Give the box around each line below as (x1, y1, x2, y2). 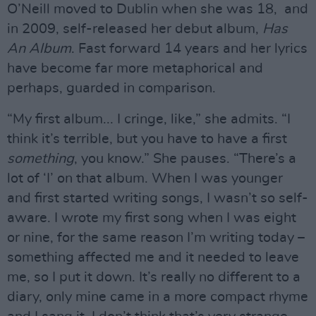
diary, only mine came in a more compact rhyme (7, 290, 308, 305)
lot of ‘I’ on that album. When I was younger (7, 171, 283, 186)
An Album (7, 42, 71, 56)
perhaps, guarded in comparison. (7, 81, 216, 96)
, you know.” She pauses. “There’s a (74, 152, 296, 166)
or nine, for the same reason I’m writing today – (7, 231, 305, 245)
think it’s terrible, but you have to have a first (7, 132, 287, 147)
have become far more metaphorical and (7, 61, 263, 76)
